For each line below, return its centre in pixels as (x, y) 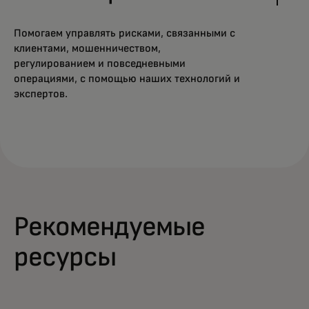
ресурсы (65, 257)
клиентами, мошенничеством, (87, 48)
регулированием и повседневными (100, 63)
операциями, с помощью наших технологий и (127, 78)
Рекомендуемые (110, 227)
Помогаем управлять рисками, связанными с (124, 33)
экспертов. (41, 93)
